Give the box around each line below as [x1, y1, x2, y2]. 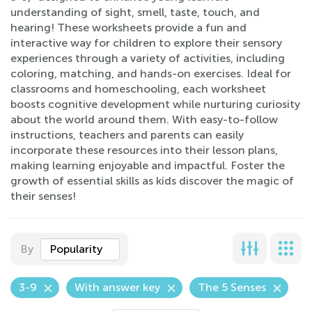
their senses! [10, 189, 76, 203]
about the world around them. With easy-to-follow [10, 113, 278, 126]
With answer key [75, 281, 160, 294]
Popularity [49, 242, 102, 256]
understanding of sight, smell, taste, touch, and [10, 6, 260, 19]
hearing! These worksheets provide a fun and [10, 21, 247, 34]
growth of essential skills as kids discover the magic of [10, 174, 294, 187]
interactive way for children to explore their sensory [10, 36, 282, 49]
